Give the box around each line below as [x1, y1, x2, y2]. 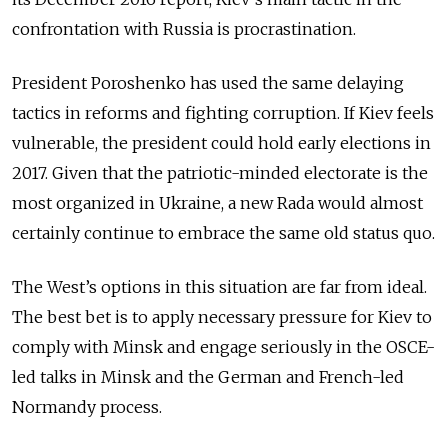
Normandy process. [12, 396, 166, 417]
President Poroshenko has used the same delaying [12, 72, 404, 93]
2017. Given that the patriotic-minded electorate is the [12, 162, 428, 183]
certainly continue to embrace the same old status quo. [12, 222, 435, 243]
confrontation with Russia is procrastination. [12, 18, 356, 39]
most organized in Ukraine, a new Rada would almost [12, 192, 423, 213]
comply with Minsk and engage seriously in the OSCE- [12, 336, 435, 357]
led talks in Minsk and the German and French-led [12, 366, 404, 387]
